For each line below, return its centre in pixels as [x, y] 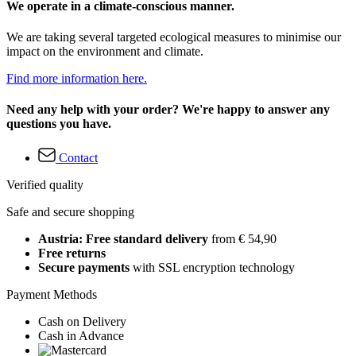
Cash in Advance [81, 336]
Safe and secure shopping [70, 212]
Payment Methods [52, 295]
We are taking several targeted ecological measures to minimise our [174, 37]
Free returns [72, 253]
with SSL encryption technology [212, 268]
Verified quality [45, 185]
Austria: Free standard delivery [123, 239]
